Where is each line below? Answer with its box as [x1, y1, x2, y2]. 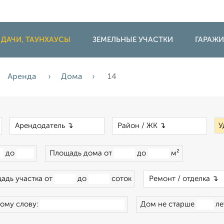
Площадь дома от [49, 149, 114, 157]
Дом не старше [140, 200, 196, 208]
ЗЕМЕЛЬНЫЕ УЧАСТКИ [92, 36, 173, 43]
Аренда [7, 73, 38, 81]
